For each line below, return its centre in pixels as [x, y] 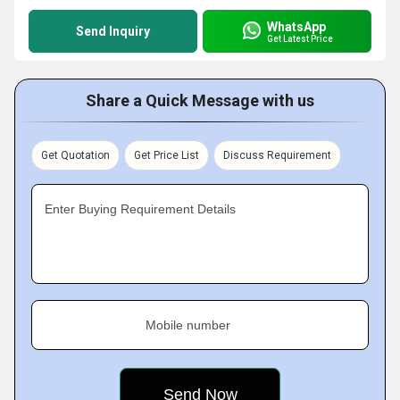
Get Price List [167, 155]
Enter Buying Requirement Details [140, 209]
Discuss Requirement [277, 155]
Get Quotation [75, 155]
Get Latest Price [300, 38]
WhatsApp [296, 26]
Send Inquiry [113, 31]
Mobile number [188, 325]
